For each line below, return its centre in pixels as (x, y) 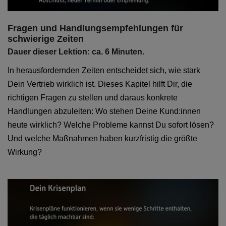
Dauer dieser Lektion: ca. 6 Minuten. (76, 51)
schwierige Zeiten (46, 39)
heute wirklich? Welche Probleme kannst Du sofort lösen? (111, 125)
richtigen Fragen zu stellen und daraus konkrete (93, 97)
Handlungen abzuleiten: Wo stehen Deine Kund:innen (104, 111)
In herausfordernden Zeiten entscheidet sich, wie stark (104, 70)
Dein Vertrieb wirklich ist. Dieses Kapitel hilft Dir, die (100, 84)
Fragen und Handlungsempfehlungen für (95, 28)
